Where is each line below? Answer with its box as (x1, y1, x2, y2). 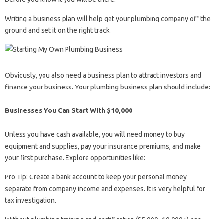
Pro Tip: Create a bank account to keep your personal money (5, 173, 187, 181)
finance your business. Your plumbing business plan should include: (5, 83, 210, 91)
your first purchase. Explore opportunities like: (5, 153, 145, 162)
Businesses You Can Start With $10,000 (5, 106, 132, 114)
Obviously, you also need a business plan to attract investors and (5, 71, 201, 79)
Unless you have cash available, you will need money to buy (5, 130, 185, 138)
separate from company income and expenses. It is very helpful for (5, 184, 205, 193)
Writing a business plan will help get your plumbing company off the (5, 14, 211, 22)
